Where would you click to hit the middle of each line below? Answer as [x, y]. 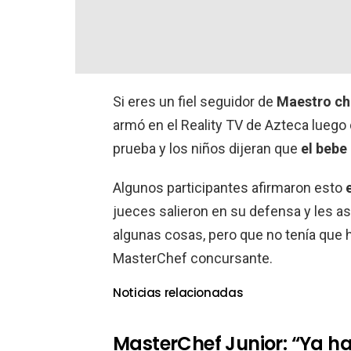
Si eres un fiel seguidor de [195, 101]
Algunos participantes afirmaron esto [229, 188]
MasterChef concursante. [193, 258]
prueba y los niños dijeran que [207, 148]
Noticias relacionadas [178, 293]
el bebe [324, 148]
